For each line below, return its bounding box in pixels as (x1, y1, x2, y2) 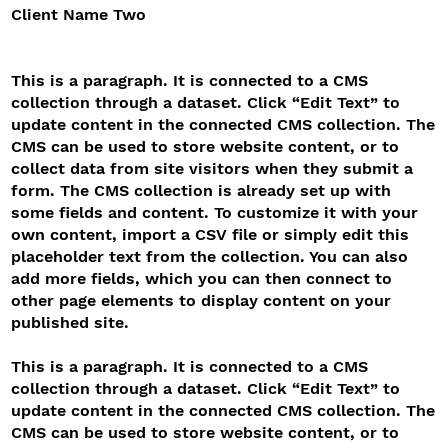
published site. (11, 312, 130, 332)
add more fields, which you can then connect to (11, 268, 393, 288)
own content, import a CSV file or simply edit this (11, 224, 410, 244)
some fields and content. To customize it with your (11, 202, 419, 222)
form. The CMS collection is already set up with (11, 180, 392, 200)
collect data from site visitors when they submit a (11, 158, 414, 178)
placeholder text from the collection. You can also (11, 246, 409, 266)
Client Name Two (11, 4, 147, 24)
